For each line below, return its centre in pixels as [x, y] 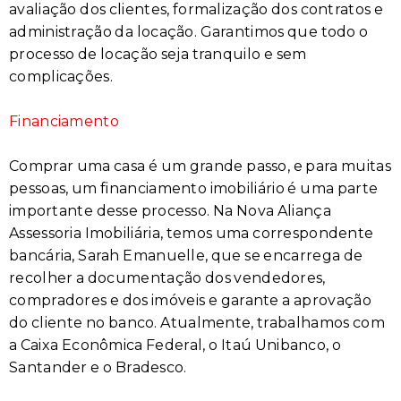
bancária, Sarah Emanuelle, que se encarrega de [186, 256]
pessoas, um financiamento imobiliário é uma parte [194, 188]
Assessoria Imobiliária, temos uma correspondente [192, 233]
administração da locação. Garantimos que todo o [189, 32]
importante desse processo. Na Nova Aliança [170, 211]
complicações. [61, 77]
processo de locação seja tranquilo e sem [158, 54]
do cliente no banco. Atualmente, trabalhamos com [197, 323]
